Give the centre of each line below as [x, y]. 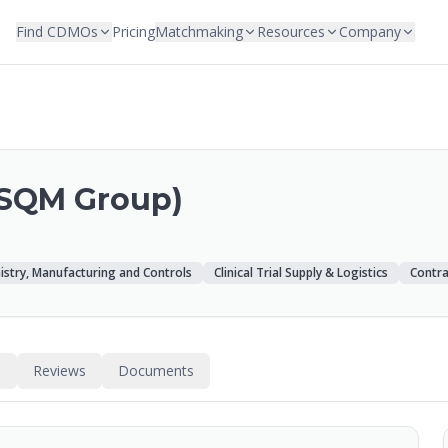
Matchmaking [199, 31]
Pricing [133, 31]
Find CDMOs [57, 31]
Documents [156, 370]
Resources [291, 31]
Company [370, 31]
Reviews [59, 370]
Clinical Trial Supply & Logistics [301, 272]
